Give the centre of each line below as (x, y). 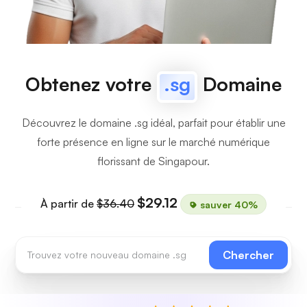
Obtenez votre (91, 84)
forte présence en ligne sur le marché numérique (153, 142)
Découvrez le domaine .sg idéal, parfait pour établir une (153, 123)
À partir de (69, 204)
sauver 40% (228, 204)
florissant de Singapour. (153, 161)
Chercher (248, 255)
